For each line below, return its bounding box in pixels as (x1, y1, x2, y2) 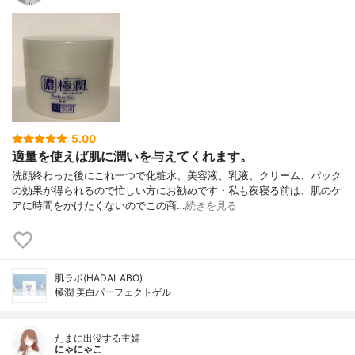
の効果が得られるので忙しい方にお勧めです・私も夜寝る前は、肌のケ (12, 185, 342, 197)
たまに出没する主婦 (55, 332, 140, 345)
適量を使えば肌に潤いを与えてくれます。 (12, 147, 253, 164)
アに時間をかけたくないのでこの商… (12, 200, 185, 212)
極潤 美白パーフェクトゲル (55, 286, 171, 299)
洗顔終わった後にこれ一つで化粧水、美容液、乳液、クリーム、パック (12, 170, 342, 182)
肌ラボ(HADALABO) (55, 272, 143, 284)
